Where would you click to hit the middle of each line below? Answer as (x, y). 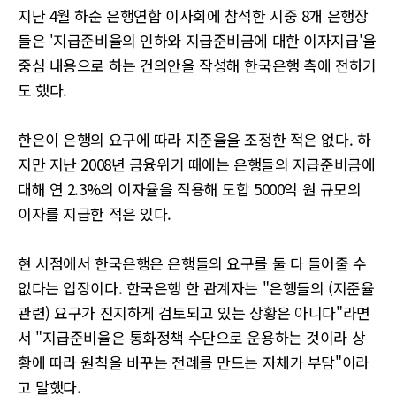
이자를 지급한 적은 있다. (95, 213)
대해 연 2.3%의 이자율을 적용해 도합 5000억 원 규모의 (190, 189)
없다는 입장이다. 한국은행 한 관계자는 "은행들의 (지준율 (196, 288)
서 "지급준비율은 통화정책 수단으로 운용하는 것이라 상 (192, 337)
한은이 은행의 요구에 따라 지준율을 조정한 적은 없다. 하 (194, 139)
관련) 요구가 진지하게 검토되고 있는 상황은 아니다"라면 (194, 312)
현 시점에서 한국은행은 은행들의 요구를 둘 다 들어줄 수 (192, 263)
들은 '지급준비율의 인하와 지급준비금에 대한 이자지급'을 (197, 40)
